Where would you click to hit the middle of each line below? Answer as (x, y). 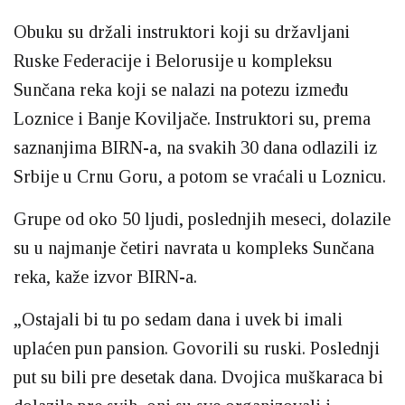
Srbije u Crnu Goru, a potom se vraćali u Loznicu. (200, 176)
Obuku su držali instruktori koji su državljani (182, 32)
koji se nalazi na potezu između (233, 89)
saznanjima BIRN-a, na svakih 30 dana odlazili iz (195, 147)
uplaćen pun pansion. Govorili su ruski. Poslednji (197, 348)
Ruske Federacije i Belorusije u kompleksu (173, 61)
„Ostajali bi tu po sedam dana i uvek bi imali (178, 319)
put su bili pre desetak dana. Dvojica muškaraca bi (198, 377)
